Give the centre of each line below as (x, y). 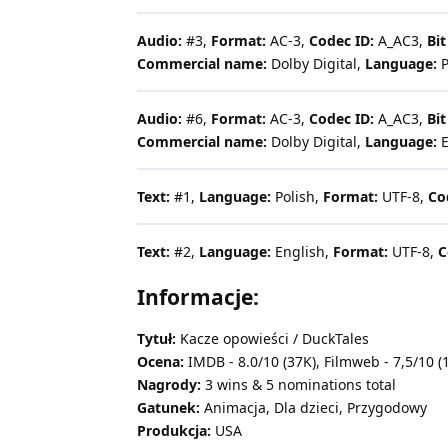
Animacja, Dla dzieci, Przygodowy (313, 408)
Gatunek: (168, 408)
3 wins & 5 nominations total (298, 385)
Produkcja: (174, 431)
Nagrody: (169, 385)
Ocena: (160, 362)
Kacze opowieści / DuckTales (272, 339)
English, (302, 252)
